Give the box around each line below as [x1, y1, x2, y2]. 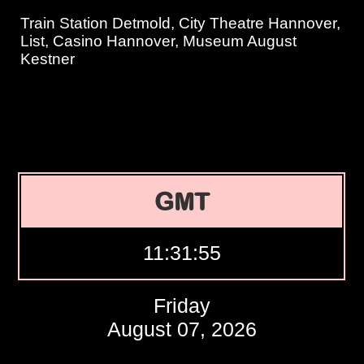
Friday [153, 294, 210, 317]
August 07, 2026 [106, 318, 257, 340]
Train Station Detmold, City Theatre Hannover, [20, 15, 341, 32]
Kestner [20, 50, 76, 67]
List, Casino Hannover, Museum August [20, 32, 297, 50]
